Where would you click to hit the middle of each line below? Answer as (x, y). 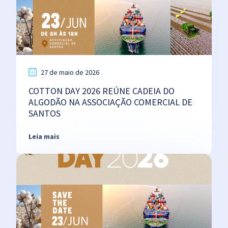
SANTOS (45, 113)
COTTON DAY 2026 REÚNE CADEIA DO (102, 91)
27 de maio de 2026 (70, 72)
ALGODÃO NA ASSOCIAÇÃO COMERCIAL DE (110, 102)
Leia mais (44, 136)
